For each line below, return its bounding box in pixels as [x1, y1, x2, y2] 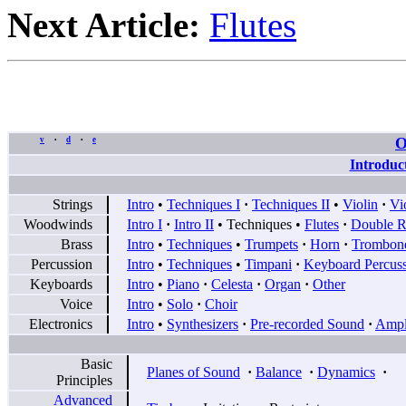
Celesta [211, 275, 253, 292]
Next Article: [7, 5, 200, 44]
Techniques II [252, 196, 330, 212]
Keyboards [30, 275, 92, 292]
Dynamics [317, 363, 375, 380]
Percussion [31, 256, 92, 272]
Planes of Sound [147, 363, 240, 380]
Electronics [29, 315, 92, 332]
